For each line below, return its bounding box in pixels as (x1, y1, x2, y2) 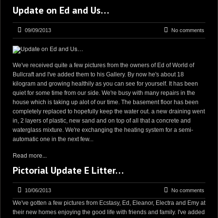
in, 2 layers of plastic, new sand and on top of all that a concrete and (13, 117, 191, 124)
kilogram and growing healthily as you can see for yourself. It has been (13, 80, 198, 87)
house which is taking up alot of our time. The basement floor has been (13, 99, 199, 106)
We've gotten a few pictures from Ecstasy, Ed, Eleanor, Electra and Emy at (13, 200, 205, 206)
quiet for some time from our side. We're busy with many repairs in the (13, 90, 195, 96)
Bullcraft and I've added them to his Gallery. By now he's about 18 (13, 71, 184, 78)
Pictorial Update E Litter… (13, 164, 124, 177)
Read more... (13, 151, 47, 159)
